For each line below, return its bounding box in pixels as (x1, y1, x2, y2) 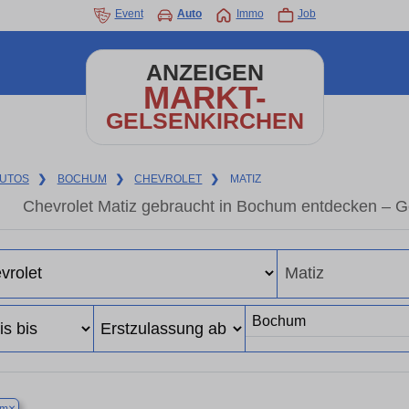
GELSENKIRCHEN (105, 109, 304, 133)
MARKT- (142, 79, 267, 115)
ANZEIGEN (145, 60, 264, 85)
